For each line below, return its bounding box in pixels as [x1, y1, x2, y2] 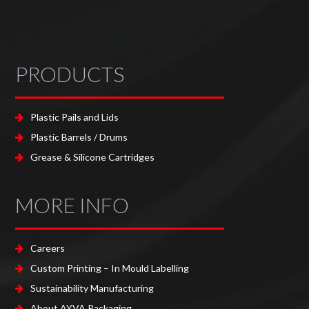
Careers [30, 241, 66, 254]
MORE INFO [15, 192, 130, 217]
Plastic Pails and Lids [30, 110, 119, 123]
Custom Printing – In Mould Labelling [30, 261, 190, 274]
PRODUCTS [15, 61, 125, 86]
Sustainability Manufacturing [30, 281, 154, 294]
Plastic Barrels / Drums [30, 130, 128, 143]
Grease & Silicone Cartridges [30, 150, 155, 163]
